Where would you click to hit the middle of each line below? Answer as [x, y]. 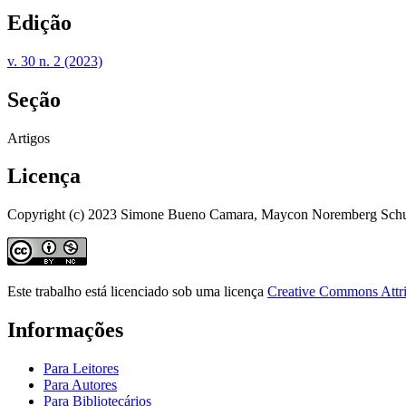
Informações [65, 330]
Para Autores [80, 385]
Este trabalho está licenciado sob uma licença [137, 292]
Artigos [29, 138]
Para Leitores [81, 369]
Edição [39, 22]
